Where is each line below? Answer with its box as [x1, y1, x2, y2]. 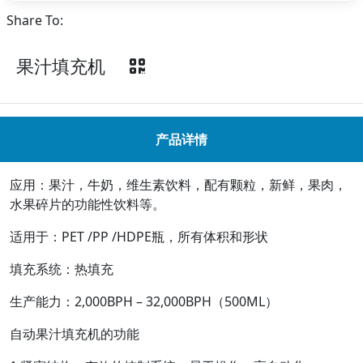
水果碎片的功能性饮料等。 [10, 195, 165, 213]
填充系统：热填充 [10, 260, 113, 278]
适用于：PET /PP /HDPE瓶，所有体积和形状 [10, 228, 268, 246]
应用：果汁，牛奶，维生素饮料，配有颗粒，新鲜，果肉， [10, 176, 347, 194]
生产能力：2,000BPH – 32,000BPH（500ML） [10, 293, 278, 310]
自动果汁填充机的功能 [10, 325, 139, 343]
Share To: [6, 11, 63, 29]
